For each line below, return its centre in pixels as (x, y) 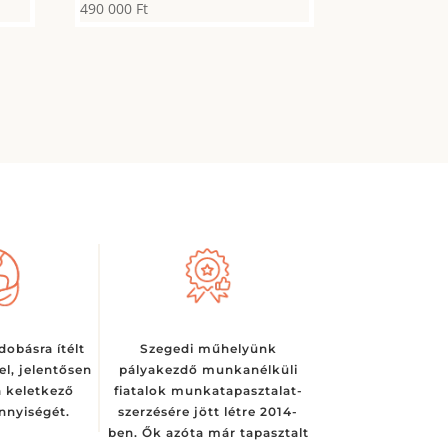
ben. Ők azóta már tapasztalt (208, 432)
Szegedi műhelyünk (208, 348)
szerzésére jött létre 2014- (208, 411)
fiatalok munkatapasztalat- (208, 390)
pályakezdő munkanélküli (208, 369)
